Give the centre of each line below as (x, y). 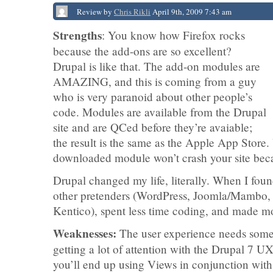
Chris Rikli (132, 12)
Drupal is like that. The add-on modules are (157, 66)
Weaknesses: (85, 233)
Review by (95, 12)
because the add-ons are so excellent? (142, 51)
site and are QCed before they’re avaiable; (153, 127)
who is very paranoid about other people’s (153, 97)
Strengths (77, 35)
